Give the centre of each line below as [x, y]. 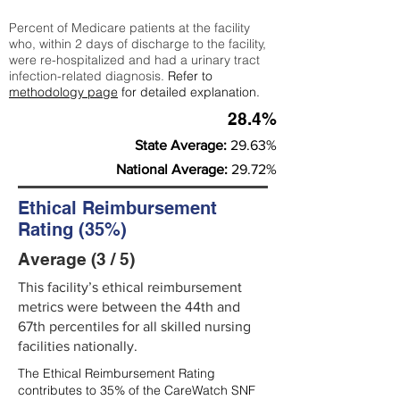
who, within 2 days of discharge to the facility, [137, 44]
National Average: [174, 169]
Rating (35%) [72, 229]
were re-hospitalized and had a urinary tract [134, 60]
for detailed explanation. [189, 92]
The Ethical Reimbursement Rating [117, 373]
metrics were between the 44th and [129, 307]
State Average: [183, 145]
